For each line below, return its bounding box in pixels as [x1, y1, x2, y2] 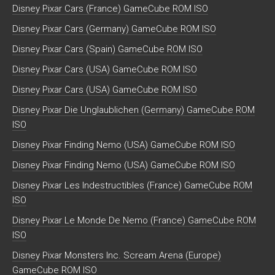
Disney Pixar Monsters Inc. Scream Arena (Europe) [12, 250, 221, 261]
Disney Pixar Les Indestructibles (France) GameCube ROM [12, 180, 252, 192]
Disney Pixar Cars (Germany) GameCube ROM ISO [12, 23, 216, 35]
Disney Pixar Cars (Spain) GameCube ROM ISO [12, 44, 203, 55]
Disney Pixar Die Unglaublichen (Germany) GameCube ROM [12, 104, 255, 116]
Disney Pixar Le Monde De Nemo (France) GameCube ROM [12, 215, 256, 227]
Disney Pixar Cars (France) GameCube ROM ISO [12, 3, 208, 15]
